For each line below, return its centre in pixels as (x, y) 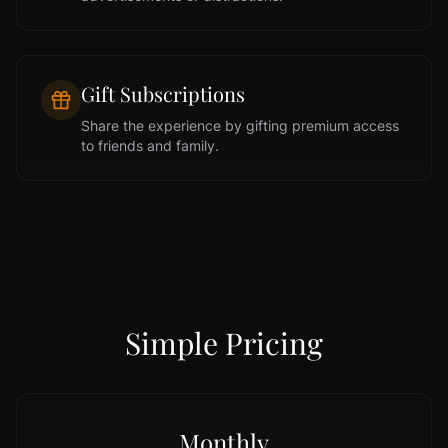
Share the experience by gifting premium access (240, 125)
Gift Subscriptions (163, 93)
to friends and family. (150, 145)
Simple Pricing (224, 343)
